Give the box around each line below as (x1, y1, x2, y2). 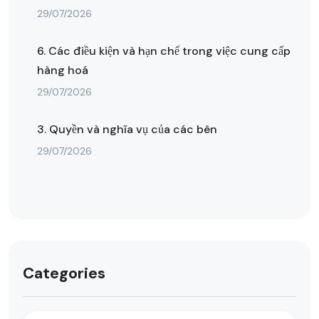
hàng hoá (37, 63, 88, 78)
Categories (23, 263, 105, 283)
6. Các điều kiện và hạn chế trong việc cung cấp (37, 43, 291, 58)
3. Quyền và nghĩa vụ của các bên (37, 122, 217, 137)
